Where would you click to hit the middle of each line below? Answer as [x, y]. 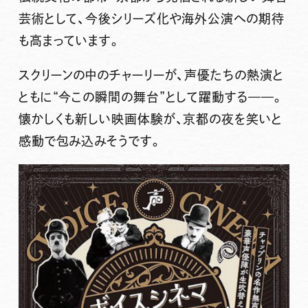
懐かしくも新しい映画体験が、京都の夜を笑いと [150, 119]
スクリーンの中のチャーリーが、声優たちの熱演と [151, 75]
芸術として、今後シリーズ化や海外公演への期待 [151, 19]
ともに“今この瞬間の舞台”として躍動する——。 [151, 97]
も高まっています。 [69, 41]
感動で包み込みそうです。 [90, 141]
